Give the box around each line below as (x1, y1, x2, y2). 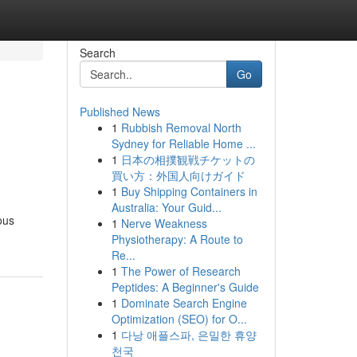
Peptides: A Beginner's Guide (111, 279, 259, 295)
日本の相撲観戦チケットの (120, 151, 255, 167)
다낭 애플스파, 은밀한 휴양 (120, 327, 257, 343)
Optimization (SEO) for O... (111, 311, 247, 327)
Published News (79, 104, 160, 120)
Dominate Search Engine (120, 295, 247, 311)
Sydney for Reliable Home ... (111, 135, 256, 151)
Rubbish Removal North (120, 120, 241, 135)
